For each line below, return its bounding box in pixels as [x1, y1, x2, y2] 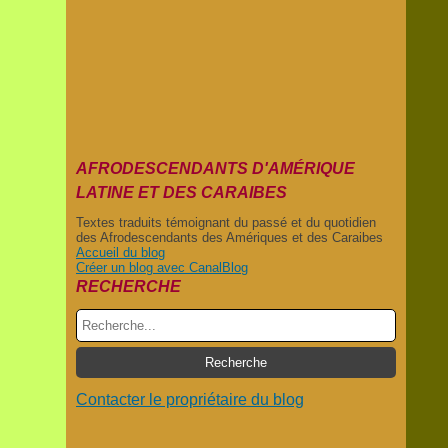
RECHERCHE [76, 278, 181, 295]
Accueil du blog [76, 245, 165, 260]
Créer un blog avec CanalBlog [76, 260, 248, 275]
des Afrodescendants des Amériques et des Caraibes [76, 230, 383, 245]
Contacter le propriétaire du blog [76, 391, 304, 408]
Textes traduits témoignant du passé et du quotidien [76, 215, 376, 230]
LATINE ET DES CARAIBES [76, 184, 287, 201]
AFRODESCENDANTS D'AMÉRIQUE [76, 160, 355, 177]
